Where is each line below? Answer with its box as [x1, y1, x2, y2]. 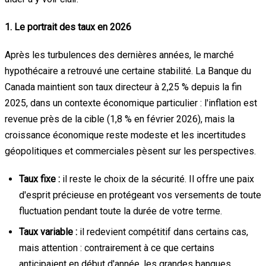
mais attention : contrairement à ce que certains [19, 242, 214, 254]
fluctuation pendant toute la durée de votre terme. [19, 205, 222, 217]
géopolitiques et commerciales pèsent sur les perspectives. [5, 145, 256, 157]
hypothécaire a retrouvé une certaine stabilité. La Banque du [5, 65, 251, 77]
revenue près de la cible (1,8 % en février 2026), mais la [5, 113, 235, 125]
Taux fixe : [19, 173, 60, 185]
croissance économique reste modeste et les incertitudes [5, 129, 246, 141]
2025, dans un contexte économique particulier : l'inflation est [5, 97, 257, 109]
